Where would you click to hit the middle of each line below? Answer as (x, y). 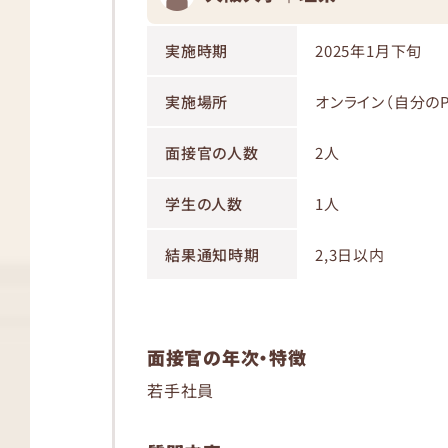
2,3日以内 (350, 254)
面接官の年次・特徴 (227, 357)
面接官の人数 (212, 152)
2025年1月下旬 (369, 50)
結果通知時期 (212, 254)
